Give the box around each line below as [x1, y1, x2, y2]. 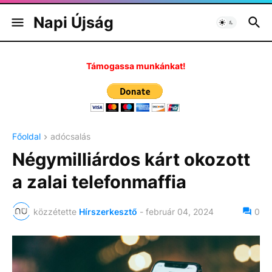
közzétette [33, 206, 76, 217]
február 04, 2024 [146, 206, 214, 217]
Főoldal [12, 131, 41, 141]
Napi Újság [33, 13, 114, 32]
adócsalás [50, 131, 90, 141]
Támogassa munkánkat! [86, 61, 186, 71]
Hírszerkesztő [79, 206, 137, 217]
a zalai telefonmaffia [12, 171, 186, 193]
